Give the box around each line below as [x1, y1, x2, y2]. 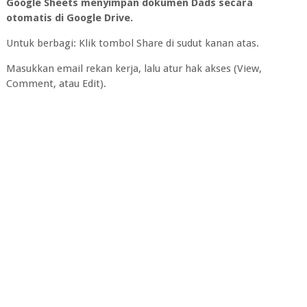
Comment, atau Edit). [5, 77, 106, 90]
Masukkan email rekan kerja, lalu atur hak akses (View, [5, 62, 262, 75]
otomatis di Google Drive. [5, 11, 133, 24]
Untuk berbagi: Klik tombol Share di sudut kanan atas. [5, 36, 259, 49]
